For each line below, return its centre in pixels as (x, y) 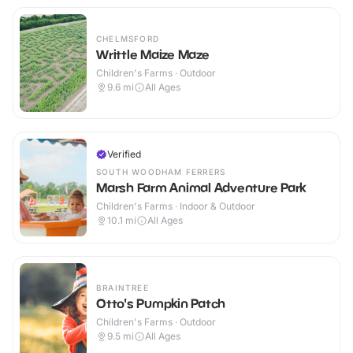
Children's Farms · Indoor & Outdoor (176, 206)
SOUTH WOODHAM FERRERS (161, 172)
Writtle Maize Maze (153, 55)
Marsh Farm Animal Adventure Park (201, 188)
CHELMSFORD (128, 39)
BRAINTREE (123, 288)
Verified (124, 154)
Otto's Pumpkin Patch (161, 304)
